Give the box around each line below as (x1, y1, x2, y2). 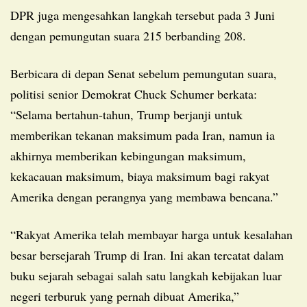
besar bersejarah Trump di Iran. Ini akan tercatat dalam (10, 246, 284, 263)
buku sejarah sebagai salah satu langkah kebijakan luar (10, 267, 282, 284)
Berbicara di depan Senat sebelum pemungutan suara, (10, 64, 19, 82)
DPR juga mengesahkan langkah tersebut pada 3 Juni (10, 6, 19, 23)
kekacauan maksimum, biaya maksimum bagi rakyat (10, 167, 269, 184)
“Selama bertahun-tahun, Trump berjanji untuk (10, 106, 243, 123)
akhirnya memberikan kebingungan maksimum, (10, 147, 246, 164)
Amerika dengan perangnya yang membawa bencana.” (10, 188, 278, 205)
